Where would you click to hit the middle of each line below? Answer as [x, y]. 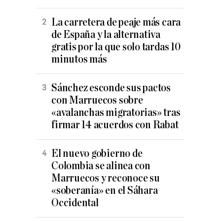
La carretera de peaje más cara [116, 23]
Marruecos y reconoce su [106, 179]
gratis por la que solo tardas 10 [116, 47]
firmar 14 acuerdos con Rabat [115, 125]
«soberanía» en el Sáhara [105, 191]
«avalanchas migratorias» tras [116, 113]
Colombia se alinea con [101, 166]
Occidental [75, 203]
